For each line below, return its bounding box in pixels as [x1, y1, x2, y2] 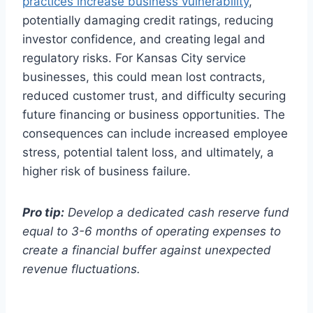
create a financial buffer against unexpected [22, 243, 271, 257]
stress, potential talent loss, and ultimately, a [22, 145, 274, 159]
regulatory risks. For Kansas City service [22, 51, 246, 65]
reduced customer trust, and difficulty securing [22, 89, 286, 103]
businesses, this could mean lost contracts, [22, 70, 265, 84]
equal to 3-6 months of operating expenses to [22, 224, 281, 238]
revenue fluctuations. [22, 262, 140, 276]
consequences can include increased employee [22, 126, 288, 140]
